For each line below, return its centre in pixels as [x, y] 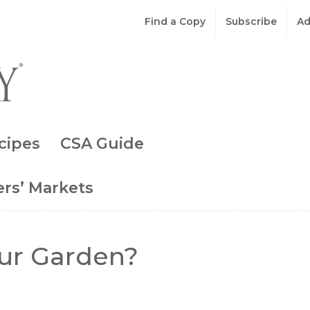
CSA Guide [102, 143]
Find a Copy [175, 21]
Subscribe [251, 21]
